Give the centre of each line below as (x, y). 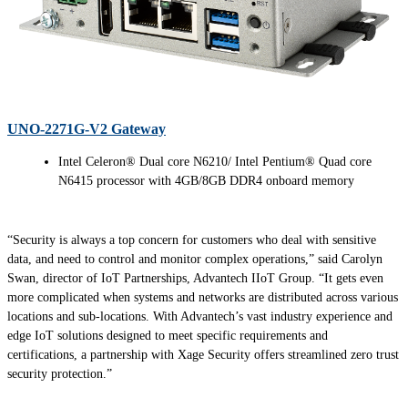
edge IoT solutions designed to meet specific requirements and (168, 335)
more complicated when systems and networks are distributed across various (203, 297)
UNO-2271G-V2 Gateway (87, 128)
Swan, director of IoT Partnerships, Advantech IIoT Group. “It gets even (195, 278)
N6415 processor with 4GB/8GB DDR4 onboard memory (206, 180)
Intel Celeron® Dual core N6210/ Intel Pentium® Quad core (215, 161)
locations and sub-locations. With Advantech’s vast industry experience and (200, 316)
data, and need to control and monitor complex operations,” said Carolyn (195, 259)
